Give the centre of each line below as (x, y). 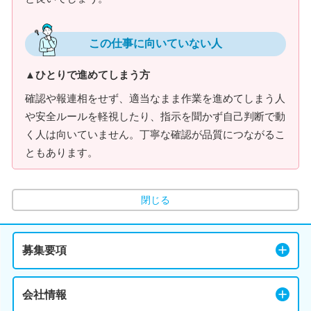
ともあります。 (61, 152)
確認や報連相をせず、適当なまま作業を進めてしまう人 (155, 98)
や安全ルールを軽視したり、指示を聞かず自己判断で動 (155, 116)
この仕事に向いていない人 (155, 43)
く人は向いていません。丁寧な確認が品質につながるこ (155, 134)
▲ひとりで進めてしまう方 (87, 75)
